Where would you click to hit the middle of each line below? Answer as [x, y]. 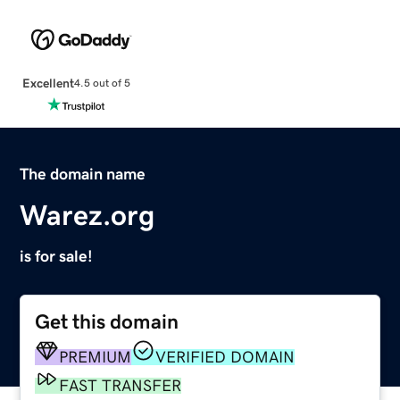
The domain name [83, 174]
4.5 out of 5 [102, 83]
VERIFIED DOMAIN [225, 357]
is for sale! [57, 256]
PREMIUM [96, 357]
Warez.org [87, 215]
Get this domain [107, 321]
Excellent [48, 83]
